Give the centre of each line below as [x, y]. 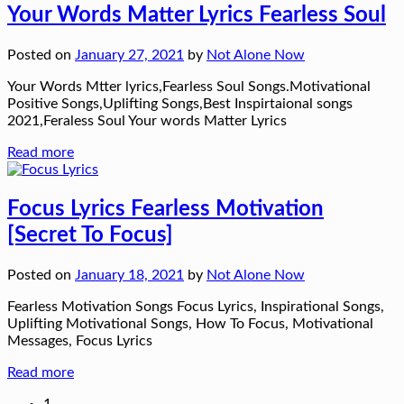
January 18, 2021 [129, 275]
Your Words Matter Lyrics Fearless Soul [197, 15]
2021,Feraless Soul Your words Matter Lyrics [147, 120]
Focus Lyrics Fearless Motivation [165, 209]
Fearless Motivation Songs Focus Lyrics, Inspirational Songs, [196, 306]
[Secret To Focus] [90, 235]
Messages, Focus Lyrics [80, 340]
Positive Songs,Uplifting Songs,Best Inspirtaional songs [180, 103]
